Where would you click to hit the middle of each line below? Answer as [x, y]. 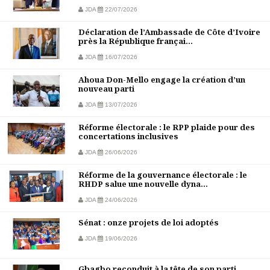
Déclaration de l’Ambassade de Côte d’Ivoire [169, 32]
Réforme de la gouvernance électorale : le [163, 175]
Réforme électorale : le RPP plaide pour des [167, 127]
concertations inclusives [128, 137]
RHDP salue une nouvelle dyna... [143, 184]
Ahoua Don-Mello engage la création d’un [162, 80]
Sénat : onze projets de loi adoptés [149, 223]
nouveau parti [106, 89]
